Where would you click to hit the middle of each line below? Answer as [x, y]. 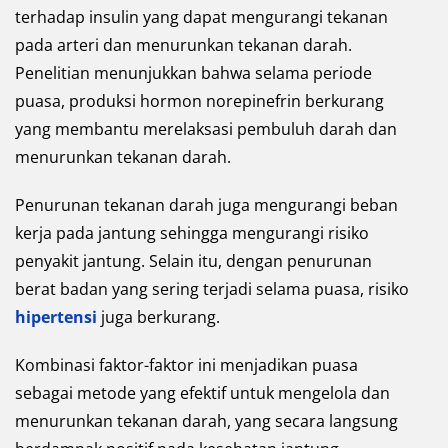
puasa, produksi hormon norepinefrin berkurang [199, 100]
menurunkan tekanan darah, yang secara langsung [206, 420]
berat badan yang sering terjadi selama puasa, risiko [212, 288]
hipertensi [56, 316]
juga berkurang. [158, 316]
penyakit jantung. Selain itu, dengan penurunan [193, 260]
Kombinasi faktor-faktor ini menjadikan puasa [186, 364]
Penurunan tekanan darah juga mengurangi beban [206, 204]
